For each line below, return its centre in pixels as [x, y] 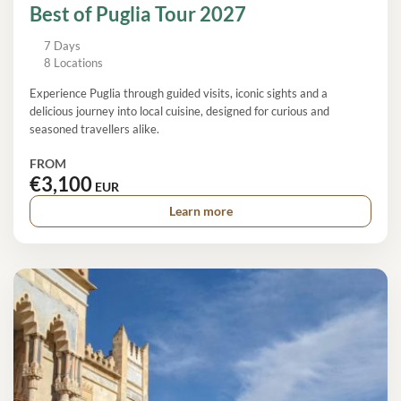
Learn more [200, 211]
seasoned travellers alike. [94, 128]
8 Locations [74, 62]
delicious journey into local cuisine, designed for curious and [179, 111]
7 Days [63, 45]
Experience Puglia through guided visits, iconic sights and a [179, 93]
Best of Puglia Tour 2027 [138, 14]
